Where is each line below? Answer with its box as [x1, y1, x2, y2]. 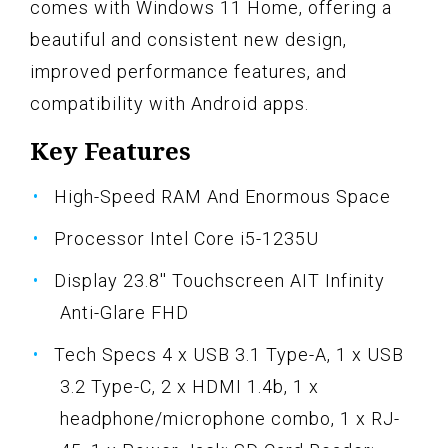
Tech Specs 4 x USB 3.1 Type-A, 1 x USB [54, 343, 404, 365]
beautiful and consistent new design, [30, 28, 347, 50]
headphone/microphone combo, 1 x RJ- [60, 407, 400, 429]
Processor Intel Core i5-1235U [54, 227, 319, 249]
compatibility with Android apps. [30, 92, 309, 114]
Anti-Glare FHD [60, 301, 189, 323]
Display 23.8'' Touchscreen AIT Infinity [54, 269, 385, 291]
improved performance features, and [30, 60, 347, 82]
